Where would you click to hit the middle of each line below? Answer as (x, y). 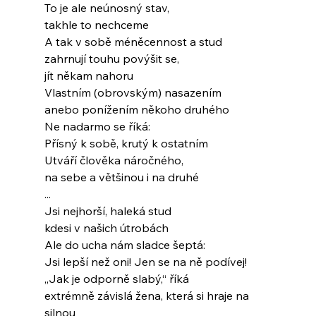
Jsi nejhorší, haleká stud (108, 211)
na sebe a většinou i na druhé (121, 177)
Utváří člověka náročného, (114, 160)
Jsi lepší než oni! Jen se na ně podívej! (145, 262)
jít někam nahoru (89, 76)
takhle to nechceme (96, 25)
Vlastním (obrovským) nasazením (133, 93)
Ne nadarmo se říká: (97, 127)
